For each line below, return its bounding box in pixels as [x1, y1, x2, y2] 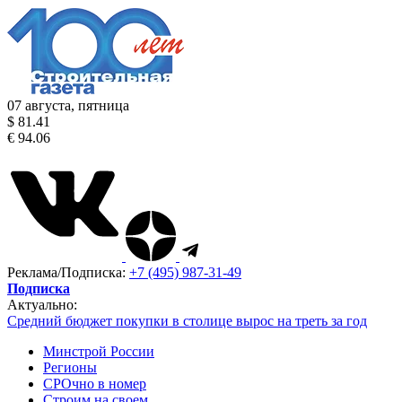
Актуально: [7, 297, 77, 312]
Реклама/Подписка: [7, 265, 129, 280]
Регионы [43, 360, 97, 375]
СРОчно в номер [43, 376, 146, 391]
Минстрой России [43, 344, 154, 359]
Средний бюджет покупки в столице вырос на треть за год [7, 313, 367, 328]
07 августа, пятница [7, 98, 129, 113]
